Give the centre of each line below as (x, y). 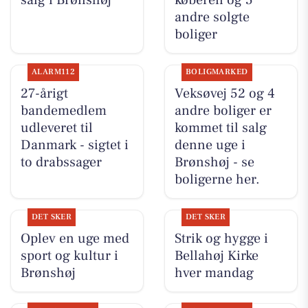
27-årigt (44, 94)
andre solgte (212, 17)
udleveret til (56, 128)
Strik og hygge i (221, 239)
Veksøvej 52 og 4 (224, 94)
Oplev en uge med (75, 239)
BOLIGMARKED (217, 72)
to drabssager (61, 163)
